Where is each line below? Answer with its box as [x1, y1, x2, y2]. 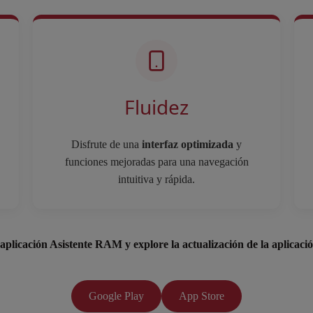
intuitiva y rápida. [118, 173, 195, 185]
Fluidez [124, 94, 189, 120]
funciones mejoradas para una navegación [64, 156, 249, 168]
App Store [179, 290, 224, 302]
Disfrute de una [71, 138, 142, 150]
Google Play [89, 290, 144, 302]
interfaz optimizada [142, 138, 233, 150]
